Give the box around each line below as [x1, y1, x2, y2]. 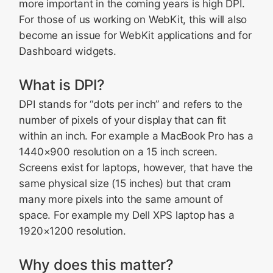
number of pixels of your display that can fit [19, 114, 226, 126]
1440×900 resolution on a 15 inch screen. [19, 146, 218, 158]
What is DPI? [19, 76, 105, 94]
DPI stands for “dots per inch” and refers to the [19, 98, 243, 110]
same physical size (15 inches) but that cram [19, 177, 232, 190]
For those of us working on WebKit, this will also [19, 13, 247, 26]
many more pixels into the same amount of [19, 193, 224, 205]
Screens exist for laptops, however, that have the [19, 161, 253, 174]
